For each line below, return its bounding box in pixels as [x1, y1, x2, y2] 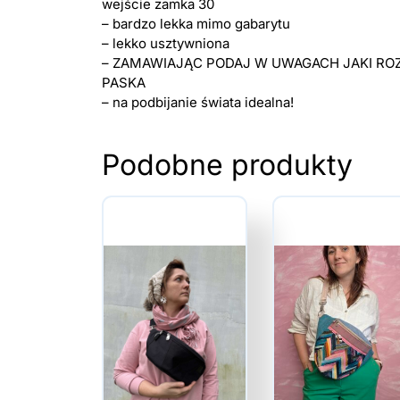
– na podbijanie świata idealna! [102, 93, 294, 111]
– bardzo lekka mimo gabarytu [102, 14, 290, 32]
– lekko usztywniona [102, 34, 229, 52]
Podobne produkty [102, 146, 353, 182]
